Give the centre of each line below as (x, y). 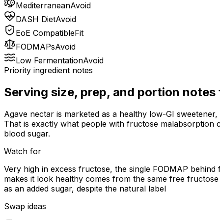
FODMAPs (35, 47)
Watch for (23, 151)
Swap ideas (25, 206)
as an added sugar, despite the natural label (85, 189)
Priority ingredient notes (48, 70)
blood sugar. (27, 134)
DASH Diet (36, 19)
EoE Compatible (45, 33)
